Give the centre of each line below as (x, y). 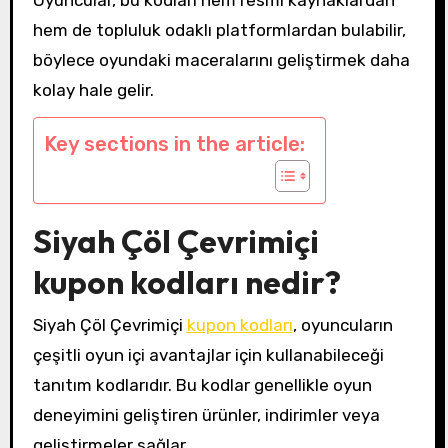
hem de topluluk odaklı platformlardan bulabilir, (219, 29)
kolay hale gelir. (93, 89)
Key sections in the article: (174, 144)
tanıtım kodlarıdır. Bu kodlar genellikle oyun (202, 384)
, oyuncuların (342, 324)
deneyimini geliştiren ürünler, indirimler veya (206, 414)
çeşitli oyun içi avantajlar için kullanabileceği (208, 354)
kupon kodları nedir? (186, 282)
